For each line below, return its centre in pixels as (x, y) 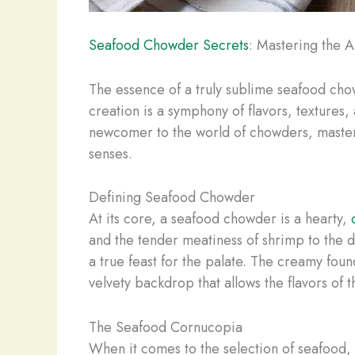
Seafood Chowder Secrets (169, 45)
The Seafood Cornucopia (166, 328)
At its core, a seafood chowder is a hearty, (220, 219)
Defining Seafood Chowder (172, 198)
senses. (111, 153)
